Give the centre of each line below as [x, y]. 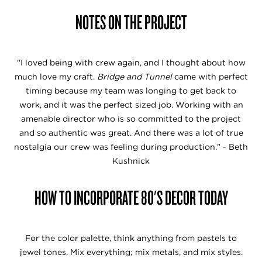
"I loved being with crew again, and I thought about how [131, 63]
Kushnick [131, 161]
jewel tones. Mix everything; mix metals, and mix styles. [131, 252]
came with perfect [210, 77]
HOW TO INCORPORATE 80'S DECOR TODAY [131, 197]
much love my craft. [56, 77]
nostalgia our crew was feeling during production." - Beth [131, 147]
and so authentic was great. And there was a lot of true [131, 133]
